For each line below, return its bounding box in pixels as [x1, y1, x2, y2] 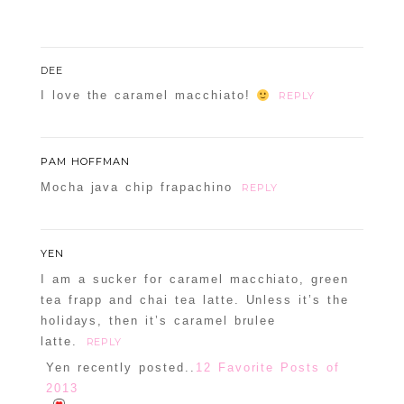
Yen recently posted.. [45, 361, 196, 375]
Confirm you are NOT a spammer [70, 118, 286, 134]
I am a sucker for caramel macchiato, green [40, 272, 349, 287]
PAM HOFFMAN [40, 155, 130, 169]
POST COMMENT [60, 79, 154, 93]
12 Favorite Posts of [195, 361, 340, 375]
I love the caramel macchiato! [40, 88, 257, 103]
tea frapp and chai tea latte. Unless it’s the [40, 293, 349, 308]
